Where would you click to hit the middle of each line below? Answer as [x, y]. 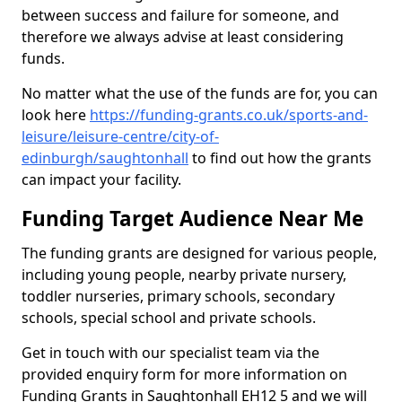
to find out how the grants [280, 158]
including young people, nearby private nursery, [184, 275]
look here [56, 115]
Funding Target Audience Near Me [192, 218]
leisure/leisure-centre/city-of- [120, 136]
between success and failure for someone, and [180, 15]
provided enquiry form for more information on [184, 374]
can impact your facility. [103, 179]
